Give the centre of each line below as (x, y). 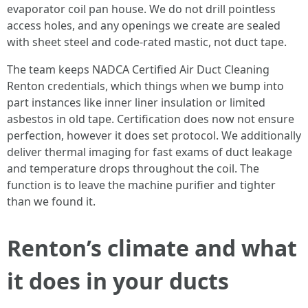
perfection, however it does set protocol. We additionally (154, 135)
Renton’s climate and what (152, 248)
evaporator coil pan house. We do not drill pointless (141, 9)
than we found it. (51, 201)
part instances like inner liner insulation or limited (136, 102)
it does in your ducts (118, 281)
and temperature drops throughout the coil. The (133, 168)
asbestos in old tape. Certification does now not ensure (151, 119)
